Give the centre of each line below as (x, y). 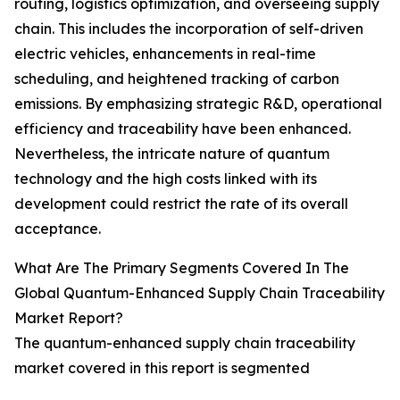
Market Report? (69, 318)
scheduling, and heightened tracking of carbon (177, 79)
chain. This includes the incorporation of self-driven (189, 29)
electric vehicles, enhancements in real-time (165, 54)
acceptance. (58, 229)
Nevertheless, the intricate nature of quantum (172, 154)
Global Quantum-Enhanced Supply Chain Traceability (200, 293)
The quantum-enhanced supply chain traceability (185, 343)
